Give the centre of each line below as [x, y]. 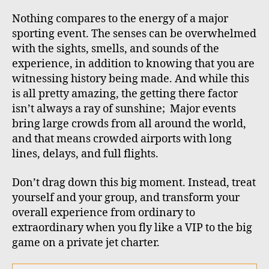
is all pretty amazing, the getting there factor [125, 94]
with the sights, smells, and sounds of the [116, 49]
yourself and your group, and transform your [126, 198]
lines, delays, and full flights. [85, 154]
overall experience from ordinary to [104, 213]
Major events [202, 109]
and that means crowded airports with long [122, 139]
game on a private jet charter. [86, 243]
